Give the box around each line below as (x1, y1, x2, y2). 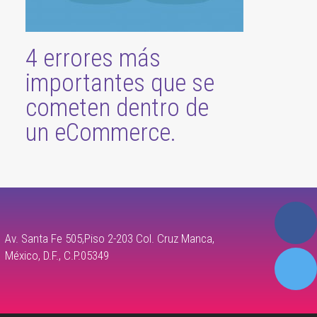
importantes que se (25, 68, 214, 98)
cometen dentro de (25, 93, 209, 122)
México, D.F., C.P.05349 (5, 248, 110, 263)
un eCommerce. (25, 117, 176, 147)
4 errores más (25, 43, 161, 73)
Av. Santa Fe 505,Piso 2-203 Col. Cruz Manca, (5, 231, 215, 246)
